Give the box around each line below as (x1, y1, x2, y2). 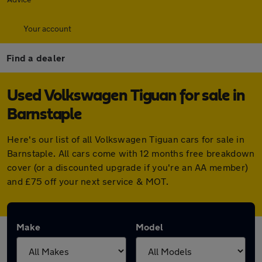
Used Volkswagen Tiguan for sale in (7, 88, 245, 104)
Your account (23, 23, 71, 33)
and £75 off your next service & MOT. (7, 175, 168, 187)
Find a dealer (6, 52, 65, 63)
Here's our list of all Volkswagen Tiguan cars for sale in (7, 133, 245, 144)
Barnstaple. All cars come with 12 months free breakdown (7, 147, 255, 158)
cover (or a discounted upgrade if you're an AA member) (7, 161, 249, 173)
